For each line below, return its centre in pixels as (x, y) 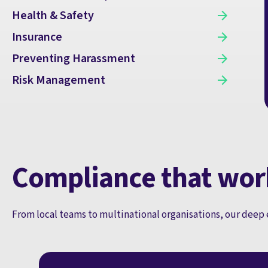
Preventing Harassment (74, 59)
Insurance (37, 37)
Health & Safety (53, 16)
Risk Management (59, 80)
